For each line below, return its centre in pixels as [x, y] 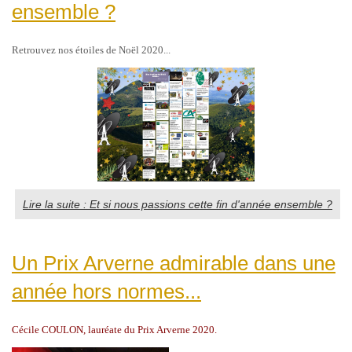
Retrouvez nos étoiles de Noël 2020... [91, 49]
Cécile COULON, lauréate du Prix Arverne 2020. [114, 330]
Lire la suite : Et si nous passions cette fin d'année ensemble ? [178, 205]
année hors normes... [106, 292]
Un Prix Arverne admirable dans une [174, 264]
